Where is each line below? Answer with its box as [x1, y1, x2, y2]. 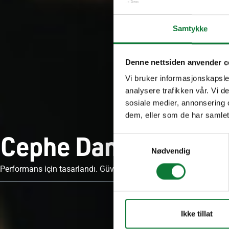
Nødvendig [151, 146, 191, 155]
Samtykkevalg [113, 134, 162, 144]
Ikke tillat [180, 209, 213, 218]
